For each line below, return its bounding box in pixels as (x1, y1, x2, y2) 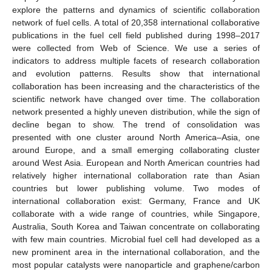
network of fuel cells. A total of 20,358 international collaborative (12, 17, 260, 27)
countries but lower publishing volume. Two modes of (12, 183, 260, 193)
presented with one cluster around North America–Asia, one (12, 132, 260, 142)
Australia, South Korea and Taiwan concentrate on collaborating (12, 221, 260, 231)
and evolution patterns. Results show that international (12, 68, 260, 78)
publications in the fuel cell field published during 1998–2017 (12, 30, 260, 40)
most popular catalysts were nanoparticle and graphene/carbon (12, 259, 260, 270)
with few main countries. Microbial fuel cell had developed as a (12, 234, 260, 244)
